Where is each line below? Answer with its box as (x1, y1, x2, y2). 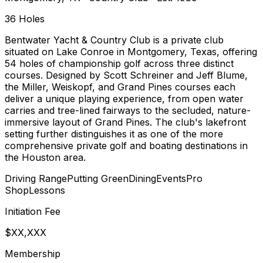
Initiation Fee (5, 205, 60, 217)
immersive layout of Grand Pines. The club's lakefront (5, 116, 246, 128)
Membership (5, 247, 60, 259)
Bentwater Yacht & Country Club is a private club (5, 33, 224, 46)
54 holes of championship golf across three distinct (5, 57, 234, 69)
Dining (129, 172, 156, 184)
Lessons (29, 184, 65, 196)
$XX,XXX (5, 226, 46, 238)
